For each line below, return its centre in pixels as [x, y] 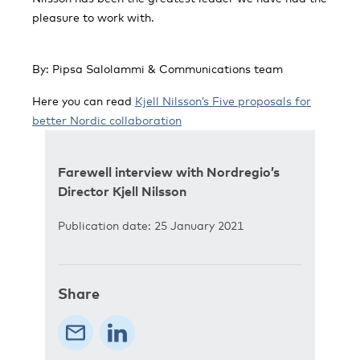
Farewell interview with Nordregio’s [169, 172]
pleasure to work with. [93, 17]
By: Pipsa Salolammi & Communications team [157, 68]
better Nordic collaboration [107, 120]
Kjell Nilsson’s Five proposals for [223, 100]
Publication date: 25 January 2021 [151, 225]
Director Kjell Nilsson [122, 191]
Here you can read [84, 100]
